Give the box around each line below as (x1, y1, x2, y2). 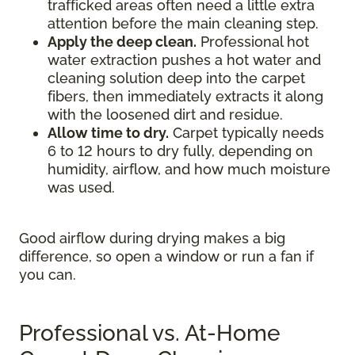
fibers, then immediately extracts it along (48, 88, 323, 105)
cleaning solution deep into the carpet (48, 70, 305, 86)
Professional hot (197, 33, 309, 50)
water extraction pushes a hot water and (48, 52, 321, 68)
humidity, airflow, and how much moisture (48, 161, 330, 177)
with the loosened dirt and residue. (48, 106, 283, 123)
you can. (19, 266, 76, 283)
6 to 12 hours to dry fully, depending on (48, 143, 313, 159)
